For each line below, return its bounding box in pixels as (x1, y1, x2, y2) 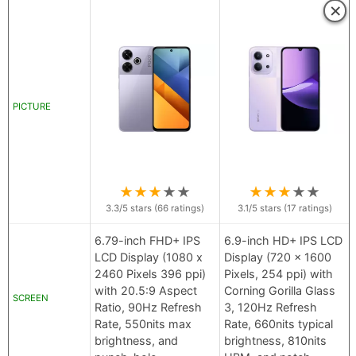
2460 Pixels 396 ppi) (95, 267, 206, 281)
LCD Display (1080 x (95, 250, 203, 265)
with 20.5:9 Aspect (95, 284, 197, 298)
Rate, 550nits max (95, 317, 192, 331)
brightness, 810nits (224, 334, 327, 348)
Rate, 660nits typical (224, 317, 333, 331)
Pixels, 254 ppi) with (224, 267, 333, 281)
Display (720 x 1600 (224, 250, 331, 265)
